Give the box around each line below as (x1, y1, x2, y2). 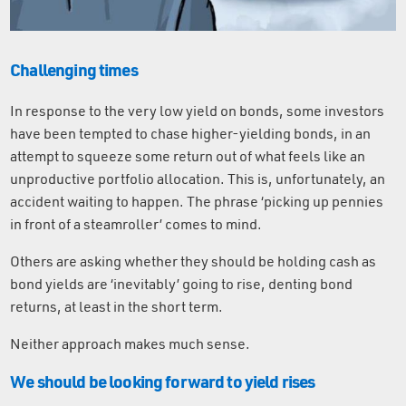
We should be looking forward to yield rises (10, 369, 315, 392)
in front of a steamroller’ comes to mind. (10, 214, 263, 233)
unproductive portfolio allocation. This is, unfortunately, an (10, 169, 386, 188)
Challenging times (10, 57, 138, 81)
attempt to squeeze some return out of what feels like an (10, 146, 366, 165)
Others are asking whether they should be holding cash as (10, 251, 377, 270)
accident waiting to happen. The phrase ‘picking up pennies (10, 191, 384, 210)
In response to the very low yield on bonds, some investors (10, 101, 385, 120)
